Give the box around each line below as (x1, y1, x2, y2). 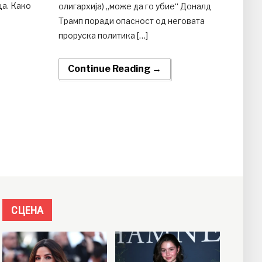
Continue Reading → (67, 63, 161, 74)
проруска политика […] (58, 30, 148, 40)
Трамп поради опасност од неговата (58, 15, 205, 26)
